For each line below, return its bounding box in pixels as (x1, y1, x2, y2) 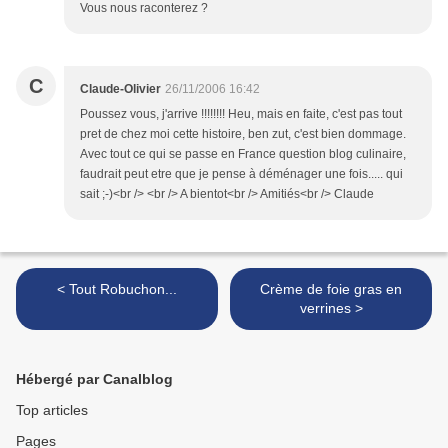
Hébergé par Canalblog (16, 371, 173, 388)
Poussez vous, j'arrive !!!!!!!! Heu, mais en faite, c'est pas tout (80, 107, 402, 122)
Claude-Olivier (80, 82, 161, 97)
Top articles (16, 402, 88, 419)
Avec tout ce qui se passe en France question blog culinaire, (80, 147, 406, 162)
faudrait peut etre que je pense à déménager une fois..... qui (80, 167, 403, 182)
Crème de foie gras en (260, 281, 402, 298)
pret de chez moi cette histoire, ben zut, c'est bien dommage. (80, 127, 406, 142)
